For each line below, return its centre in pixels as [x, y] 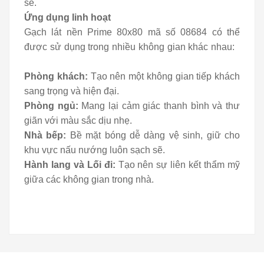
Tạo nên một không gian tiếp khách [164, 76]
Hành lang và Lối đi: [71, 164]
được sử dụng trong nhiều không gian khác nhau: [130, 47]
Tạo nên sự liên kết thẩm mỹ [179, 164]
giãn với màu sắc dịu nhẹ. [78, 120]
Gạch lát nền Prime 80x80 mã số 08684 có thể [132, 32]
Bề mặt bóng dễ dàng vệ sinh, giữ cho [155, 135]
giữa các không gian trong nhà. [89, 179]
